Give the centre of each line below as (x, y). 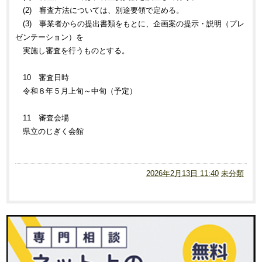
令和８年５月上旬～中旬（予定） (80, 91)
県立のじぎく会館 (54, 131)
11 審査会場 (46, 118)
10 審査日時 (46, 77)
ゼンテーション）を (50, 37)
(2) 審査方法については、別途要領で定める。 (104, 10)
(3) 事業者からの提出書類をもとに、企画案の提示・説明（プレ (134, 24)
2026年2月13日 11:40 (182, 173)
